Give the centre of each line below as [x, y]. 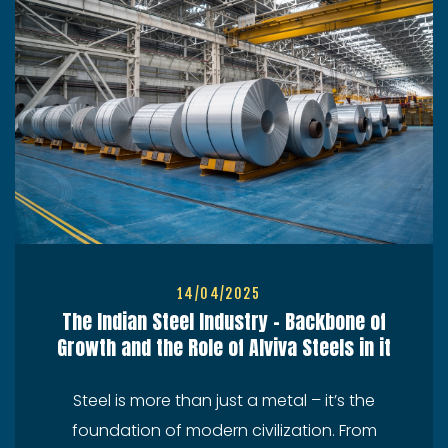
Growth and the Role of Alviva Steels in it [224, 348]
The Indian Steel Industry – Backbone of [224, 322]
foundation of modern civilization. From [224, 431]
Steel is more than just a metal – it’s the [224, 401]
